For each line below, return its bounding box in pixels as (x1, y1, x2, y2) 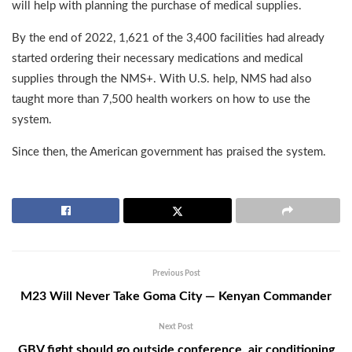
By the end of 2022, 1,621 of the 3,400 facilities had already (12, 32, 324, 45)
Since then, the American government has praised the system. (12, 146, 326, 159)
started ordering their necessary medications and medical (12, 53, 303, 65)
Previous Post (152, 269, 200, 278)
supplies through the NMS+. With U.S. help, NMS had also (12, 73, 312, 86)
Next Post (159, 323, 193, 332)
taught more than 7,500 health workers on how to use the (12, 93, 310, 106)
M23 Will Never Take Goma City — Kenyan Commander (20, 290, 332, 303)
